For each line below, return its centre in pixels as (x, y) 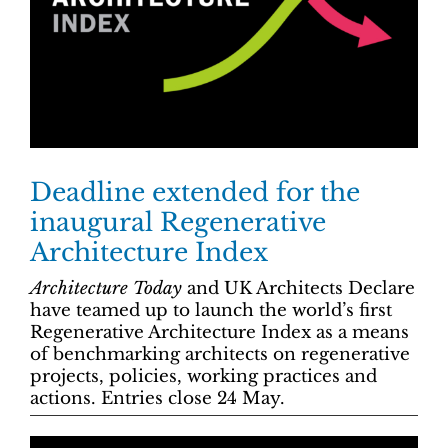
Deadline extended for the (195, 193)
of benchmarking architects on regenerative (220, 355)
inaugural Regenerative (178, 223)
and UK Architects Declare (298, 289)
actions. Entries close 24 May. (157, 399)
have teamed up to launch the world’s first (211, 311)
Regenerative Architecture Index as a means (219, 333)
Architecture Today (106, 289)
